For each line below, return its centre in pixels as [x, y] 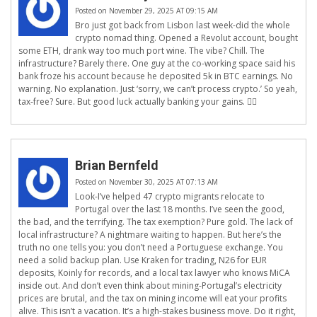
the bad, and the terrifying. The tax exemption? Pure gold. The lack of [156, 222]
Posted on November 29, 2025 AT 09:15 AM [146, 11]
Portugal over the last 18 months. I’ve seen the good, [180, 209]
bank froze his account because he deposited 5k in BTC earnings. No [156, 76]
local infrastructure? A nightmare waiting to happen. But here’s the [150, 235]
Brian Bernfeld [117, 166]
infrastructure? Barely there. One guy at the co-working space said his [157, 64]
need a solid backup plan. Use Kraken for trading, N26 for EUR [143, 260]
